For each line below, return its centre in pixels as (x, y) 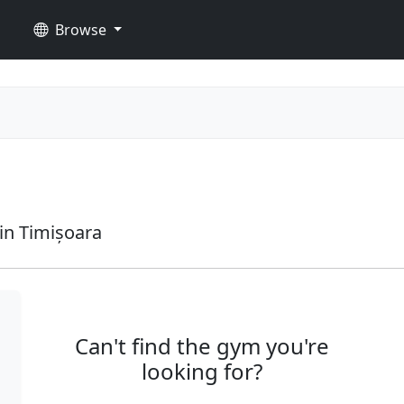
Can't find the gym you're (202, 346)
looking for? (202, 371)
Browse (80, 30)
